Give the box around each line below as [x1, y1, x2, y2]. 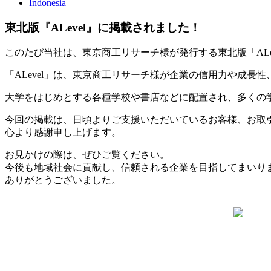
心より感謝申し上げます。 [5, 127, 121, 138]
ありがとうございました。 [5, 175, 121, 186]
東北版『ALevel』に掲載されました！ [5, 21, 201, 34]
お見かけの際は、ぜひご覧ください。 [5, 149, 169, 160]
